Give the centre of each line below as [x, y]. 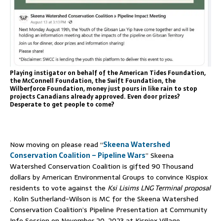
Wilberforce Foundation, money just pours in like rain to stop [104, 89]
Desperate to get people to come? [62, 104]
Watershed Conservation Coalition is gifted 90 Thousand [102, 166]
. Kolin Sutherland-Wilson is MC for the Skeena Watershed [104, 199]
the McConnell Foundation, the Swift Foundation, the [93, 81]
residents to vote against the [59, 188]
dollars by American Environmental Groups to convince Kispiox [109, 177]
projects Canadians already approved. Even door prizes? [95, 96]
